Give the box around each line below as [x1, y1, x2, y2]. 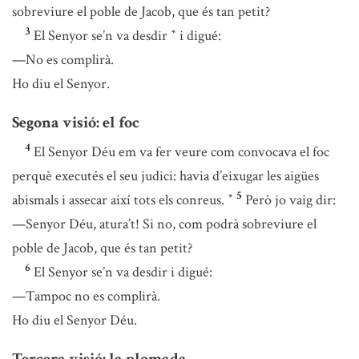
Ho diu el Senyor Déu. [12, 311, 137, 330]
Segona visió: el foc [12, 112, 139, 134]
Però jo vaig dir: [245, 191, 336, 210]
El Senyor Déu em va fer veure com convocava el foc [34, 143, 329, 162]
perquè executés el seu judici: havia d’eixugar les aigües [12, 167, 319, 186]
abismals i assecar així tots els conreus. [12, 191, 228, 210]
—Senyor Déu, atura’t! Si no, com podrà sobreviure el [12, 215, 317, 234]
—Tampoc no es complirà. [12, 287, 160, 306]
